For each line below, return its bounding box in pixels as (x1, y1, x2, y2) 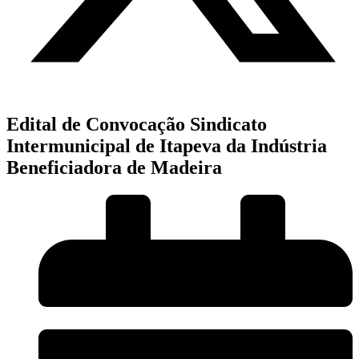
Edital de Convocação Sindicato (6, 113, 267, 135)
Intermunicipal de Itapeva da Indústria (6, 135, 327, 156)
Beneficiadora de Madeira (6, 156, 222, 178)
